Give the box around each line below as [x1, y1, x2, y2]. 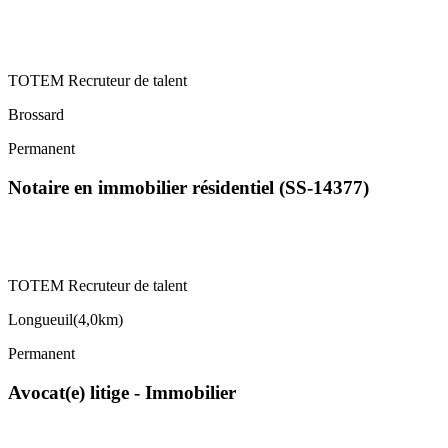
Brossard [8, 106, 64, 124]
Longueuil [8, 310, 73, 328]
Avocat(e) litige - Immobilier [8, 381, 236, 403]
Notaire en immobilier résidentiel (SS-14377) [8, 177, 369, 199]
